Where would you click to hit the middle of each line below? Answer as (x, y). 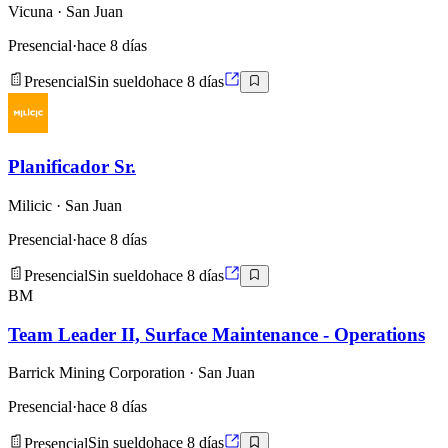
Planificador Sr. (72, 166)
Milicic (30, 205)
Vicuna (30, 11)
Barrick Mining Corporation (96, 373)
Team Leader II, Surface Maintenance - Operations (216, 334)
